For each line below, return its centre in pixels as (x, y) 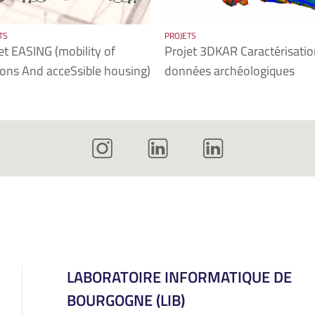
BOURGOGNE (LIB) (126, 301)
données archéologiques (230, 71)
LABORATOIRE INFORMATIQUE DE (180, 277)
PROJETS (180, 36)
